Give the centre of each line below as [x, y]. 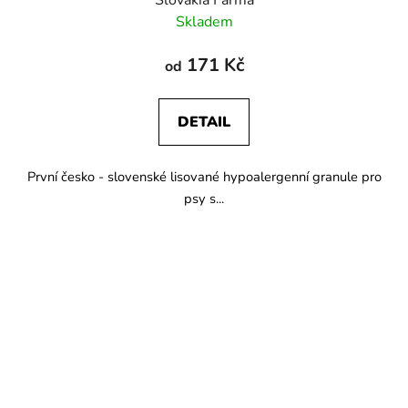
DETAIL [204, 122]
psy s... [204, 198]
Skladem [204, 21]
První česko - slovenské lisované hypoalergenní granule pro [204, 176]
